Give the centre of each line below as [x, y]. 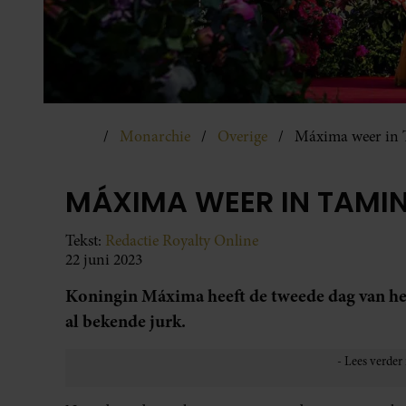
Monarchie [155, 136]
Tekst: [85, 240]
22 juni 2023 [104, 259]
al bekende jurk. [126, 321]
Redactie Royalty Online [182, 240]
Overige [242, 136]
